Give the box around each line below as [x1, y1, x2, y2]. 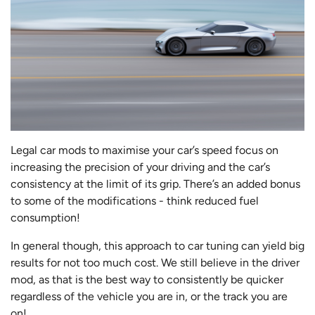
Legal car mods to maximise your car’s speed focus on [11, 143, 278, 157]
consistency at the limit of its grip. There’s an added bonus [11, 177, 300, 191]
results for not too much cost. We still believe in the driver [11, 256, 300, 270]
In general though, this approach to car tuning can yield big [11, 239, 304, 253]
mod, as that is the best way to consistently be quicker [11, 273, 283, 287]
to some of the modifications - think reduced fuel [11, 194, 259, 208]
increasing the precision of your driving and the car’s [11, 160, 270, 174]
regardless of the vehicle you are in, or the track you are [11, 290, 288, 304]
